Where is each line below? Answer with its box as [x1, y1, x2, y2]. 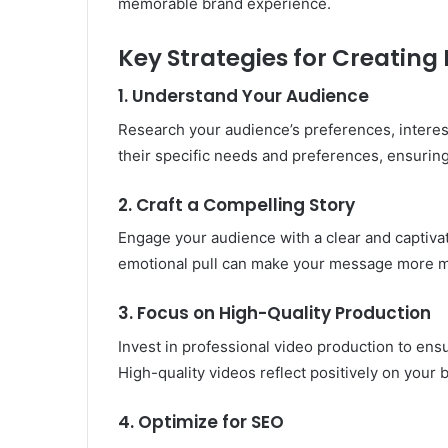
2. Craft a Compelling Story [118, 192, 355, 217]
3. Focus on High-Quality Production [118, 301, 431, 326]
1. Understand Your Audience [118, 84, 369, 109]
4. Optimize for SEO [118, 409, 284, 434]
